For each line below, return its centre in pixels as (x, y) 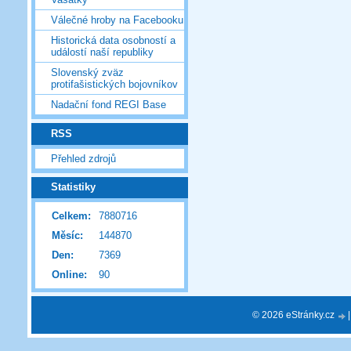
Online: (69, 275)
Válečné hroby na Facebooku (117, 20)
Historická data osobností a (113, 41)
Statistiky (73, 187)
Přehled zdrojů (83, 158)
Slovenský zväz (87, 73)
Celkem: (71, 216)
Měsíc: (67, 236)
